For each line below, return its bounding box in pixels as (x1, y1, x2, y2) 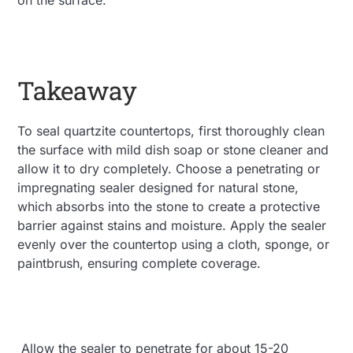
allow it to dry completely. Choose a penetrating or (17, 160, 321, 176)
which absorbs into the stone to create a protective (17, 198, 321, 214)
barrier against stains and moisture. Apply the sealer (17, 217, 327, 233)
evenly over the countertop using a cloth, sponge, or (17, 236, 330, 252)
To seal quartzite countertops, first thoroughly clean (17, 122, 325, 139)
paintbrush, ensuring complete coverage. (17, 255, 262, 271)
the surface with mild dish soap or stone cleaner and (17, 141, 329, 158)
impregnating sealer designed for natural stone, (17, 179, 299, 195)
